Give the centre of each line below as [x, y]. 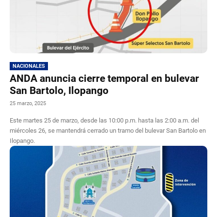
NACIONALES [29, 66]
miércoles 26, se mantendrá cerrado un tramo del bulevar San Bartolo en [108, 130]
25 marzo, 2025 [28, 103]
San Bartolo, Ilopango [59, 90]
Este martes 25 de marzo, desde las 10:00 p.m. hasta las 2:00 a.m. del [104, 120]
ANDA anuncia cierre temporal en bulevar [104, 78]
